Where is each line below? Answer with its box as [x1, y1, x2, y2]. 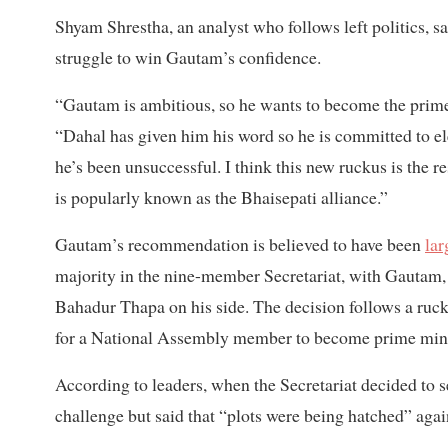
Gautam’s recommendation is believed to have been [55, 231, 425, 256]
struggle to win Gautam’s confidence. [55, 44, 321, 69]
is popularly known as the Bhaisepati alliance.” [55, 184, 388, 209]
